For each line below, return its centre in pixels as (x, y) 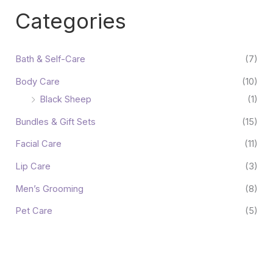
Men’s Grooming (49, 189)
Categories (70, 20)
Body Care (37, 82)
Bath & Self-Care (50, 59)
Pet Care (34, 211)
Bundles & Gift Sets (55, 122)
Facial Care (38, 144)
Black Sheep (65, 99)
